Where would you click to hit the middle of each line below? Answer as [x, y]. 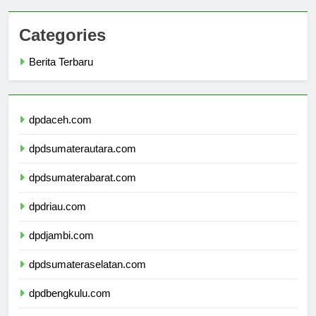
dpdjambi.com [61, 248]
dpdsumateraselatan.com [87, 277]
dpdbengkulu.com [70, 306]
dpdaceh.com [60, 133]
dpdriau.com [57, 219]
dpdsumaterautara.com [83, 162]
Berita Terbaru [61, 75]
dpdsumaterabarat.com [83, 190]
